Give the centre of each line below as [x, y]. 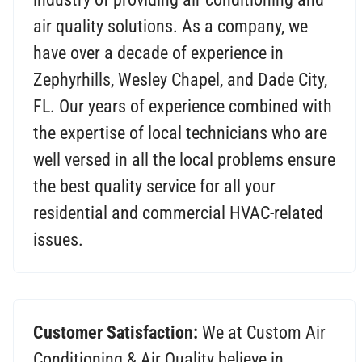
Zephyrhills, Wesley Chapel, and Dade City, [180, 80]
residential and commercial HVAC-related [178, 213]
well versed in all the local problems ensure [184, 160]
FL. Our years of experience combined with [183, 107]
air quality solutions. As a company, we [170, 27]
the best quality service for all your [154, 187]
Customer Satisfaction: [116, 333]
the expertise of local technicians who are [180, 133]
